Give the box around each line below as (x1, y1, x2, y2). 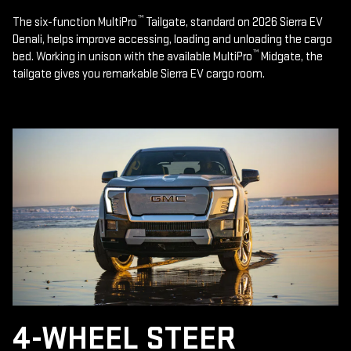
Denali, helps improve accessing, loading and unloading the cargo (13, 32, 332, 48)
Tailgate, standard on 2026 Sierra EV (143, 15, 323, 31)
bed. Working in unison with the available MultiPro (13, 49, 252, 65)
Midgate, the (259, 49, 323, 65)
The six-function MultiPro (13, 15, 137, 31)
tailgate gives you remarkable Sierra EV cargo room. (13, 67, 265, 82)
